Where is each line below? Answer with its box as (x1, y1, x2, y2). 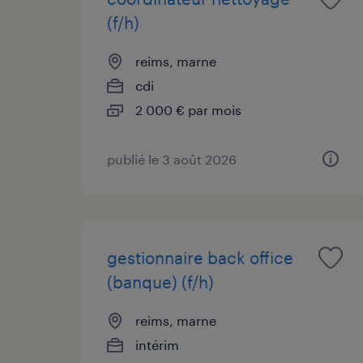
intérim (135, 336, 179, 352)
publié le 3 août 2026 (107, 151, 237, 167)
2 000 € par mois (135, 101, 241, 117)
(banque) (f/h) (107, 271, 214, 292)
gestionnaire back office (107, 247, 293, 267)
